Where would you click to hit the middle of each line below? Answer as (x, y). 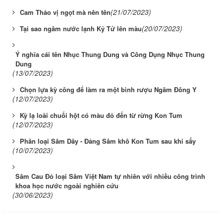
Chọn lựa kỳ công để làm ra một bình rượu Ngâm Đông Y (108, 90)
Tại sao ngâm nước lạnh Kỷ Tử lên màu (81, 29)
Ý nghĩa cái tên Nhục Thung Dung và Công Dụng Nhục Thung (110, 55)
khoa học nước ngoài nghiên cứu (68, 186)
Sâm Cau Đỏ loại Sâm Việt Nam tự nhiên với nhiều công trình (110, 176)
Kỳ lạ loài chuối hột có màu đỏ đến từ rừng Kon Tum (101, 115)
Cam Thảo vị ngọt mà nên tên (65, 12)
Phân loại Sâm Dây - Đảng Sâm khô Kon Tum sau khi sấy (108, 141)
